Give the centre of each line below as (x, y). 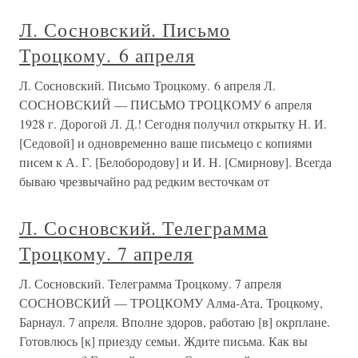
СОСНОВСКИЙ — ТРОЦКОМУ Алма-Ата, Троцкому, (171, 302)
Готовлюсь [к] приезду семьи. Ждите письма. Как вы (163, 341)
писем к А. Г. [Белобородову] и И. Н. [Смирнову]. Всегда (175, 162)
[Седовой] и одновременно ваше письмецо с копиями (166, 143)
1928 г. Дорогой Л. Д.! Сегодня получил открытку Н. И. (173, 123)
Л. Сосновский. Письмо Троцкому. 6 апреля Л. (147, 85)
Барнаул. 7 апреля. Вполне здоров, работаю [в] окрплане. (175, 322)
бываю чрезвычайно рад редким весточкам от (144, 181)
